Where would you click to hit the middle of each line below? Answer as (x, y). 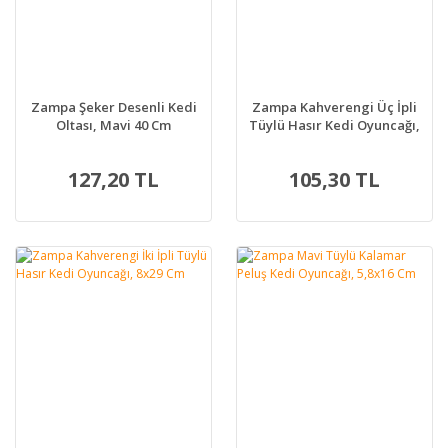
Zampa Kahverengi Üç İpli (334, 107)
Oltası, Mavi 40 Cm (113, 125)
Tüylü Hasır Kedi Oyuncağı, (334, 125)
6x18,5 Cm (334, 143)
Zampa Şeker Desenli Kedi (113, 107)
